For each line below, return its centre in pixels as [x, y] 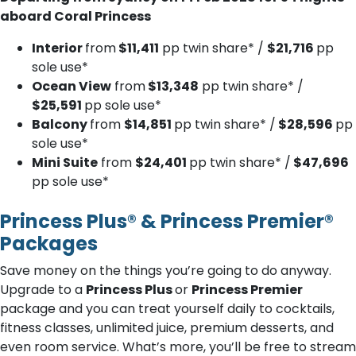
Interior [58, 48]
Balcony [61, 124]
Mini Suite [65, 163]
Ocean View [72, 86]
